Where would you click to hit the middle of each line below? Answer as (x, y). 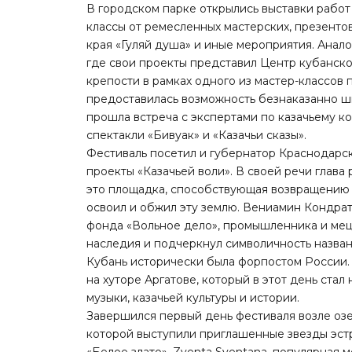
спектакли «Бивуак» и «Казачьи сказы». (197, 135)
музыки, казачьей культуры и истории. (193, 297)
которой (112, 334)
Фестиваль (119, 153)
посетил (175, 153)
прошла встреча (133, 117)
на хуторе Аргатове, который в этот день (204, 279)
